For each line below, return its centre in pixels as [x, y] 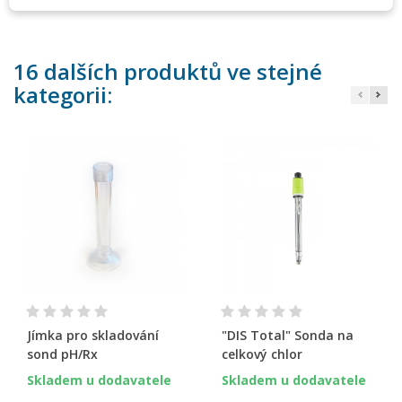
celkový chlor [262, 354]
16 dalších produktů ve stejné [168, 71]
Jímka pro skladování [93, 336]
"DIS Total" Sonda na [287, 336]
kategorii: [63, 94]
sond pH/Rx [62, 354]
